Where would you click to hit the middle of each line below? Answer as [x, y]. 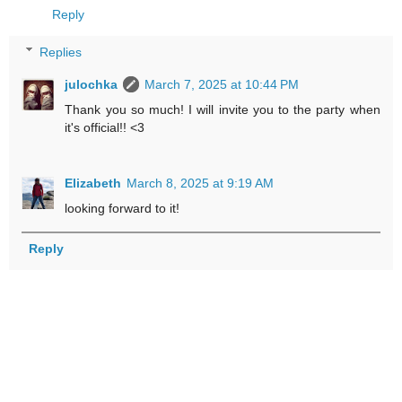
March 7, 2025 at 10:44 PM [222, 84]
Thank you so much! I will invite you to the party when [223, 109]
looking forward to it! [122, 208]
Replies [61, 52]
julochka [92, 84]
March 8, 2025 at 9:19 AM [201, 183]
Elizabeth [93, 183]
